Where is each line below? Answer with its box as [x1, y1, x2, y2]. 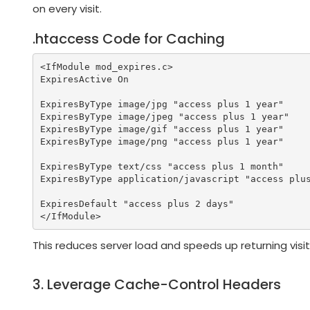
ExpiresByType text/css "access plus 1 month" [39, 161, 284, 172]
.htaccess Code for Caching [33, 29, 225, 49]
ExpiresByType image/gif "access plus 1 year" [39, 123, 284, 134]
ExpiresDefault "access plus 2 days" [39, 198, 234, 209]
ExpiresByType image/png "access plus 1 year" [39, 136, 284, 147]
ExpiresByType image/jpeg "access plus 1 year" [39, 111, 289, 122]
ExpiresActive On [39, 73, 129, 84]
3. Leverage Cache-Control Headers [33, 275, 281, 295]
